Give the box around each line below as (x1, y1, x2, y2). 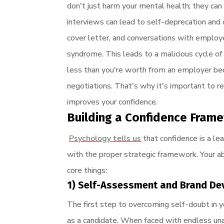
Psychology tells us (69, 132, 141, 144)
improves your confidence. (67, 96, 158, 107)
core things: (67, 164, 107, 176)
